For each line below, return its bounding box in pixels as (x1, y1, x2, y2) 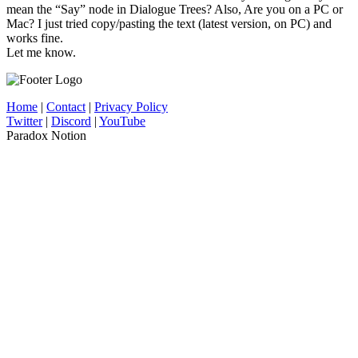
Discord (51, 113, 91, 128)
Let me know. (6, 45, 76, 59)
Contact (46, 99, 86, 113)
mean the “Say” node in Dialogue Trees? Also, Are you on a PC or (6, 2, 343, 16)
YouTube (99, 113, 145, 128)
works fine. (6, 30, 63, 45)
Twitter (6, 113, 42, 128)
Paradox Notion (6, 128, 86, 142)
